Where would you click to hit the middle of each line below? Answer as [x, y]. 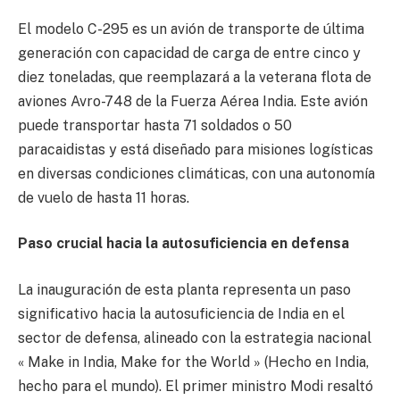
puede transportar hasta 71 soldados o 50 [155, 125]
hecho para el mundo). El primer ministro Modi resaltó [196, 386]
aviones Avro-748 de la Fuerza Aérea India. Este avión [193, 101]
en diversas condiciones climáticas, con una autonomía [196, 173]
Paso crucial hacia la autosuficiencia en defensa [183, 244]
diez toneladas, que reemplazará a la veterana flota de [195, 77]
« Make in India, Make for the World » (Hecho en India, [193, 362]
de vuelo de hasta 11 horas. [104, 197]
